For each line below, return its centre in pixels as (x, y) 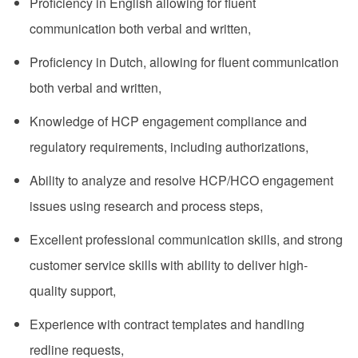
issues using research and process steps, (147, 206)
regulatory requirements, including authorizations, (170, 147)
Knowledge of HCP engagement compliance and (168, 121)
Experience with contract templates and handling (167, 324)
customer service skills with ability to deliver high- (168, 265)
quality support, (74, 291)
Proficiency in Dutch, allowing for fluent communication (184, 62)
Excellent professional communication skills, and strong (186, 240)
